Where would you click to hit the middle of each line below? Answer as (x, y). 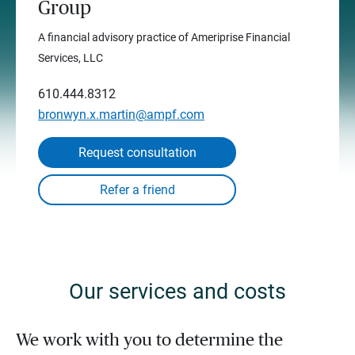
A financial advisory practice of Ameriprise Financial (164, 37)
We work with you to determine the (149, 340)
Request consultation (137, 152)
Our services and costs (177, 291)
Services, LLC (71, 57)
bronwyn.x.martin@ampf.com (121, 114)
